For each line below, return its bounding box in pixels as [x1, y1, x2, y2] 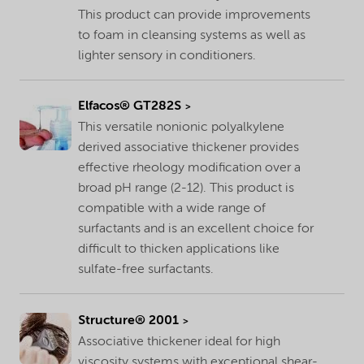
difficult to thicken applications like [78, 243, 279, 257]
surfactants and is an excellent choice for [78, 223, 314, 236]
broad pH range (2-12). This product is [78, 182, 294, 196]
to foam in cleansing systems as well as [78, 29, 305, 43]
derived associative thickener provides [78, 141, 299, 155]
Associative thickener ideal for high [78, 335, 280, 349]
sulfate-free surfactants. [78, 263, 214, 277]
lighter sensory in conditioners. [78, 50, 256, 63]
